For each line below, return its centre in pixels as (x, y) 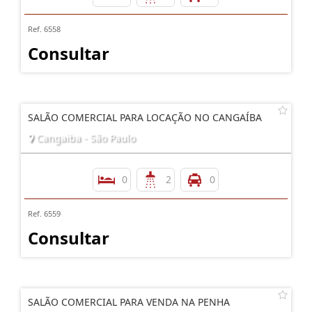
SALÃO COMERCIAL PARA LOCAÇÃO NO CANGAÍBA (145, 117)
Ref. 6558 (44, 29)
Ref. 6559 (44, 213)
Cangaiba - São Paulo (84, 138)
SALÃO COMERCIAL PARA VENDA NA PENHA (129, 302)
